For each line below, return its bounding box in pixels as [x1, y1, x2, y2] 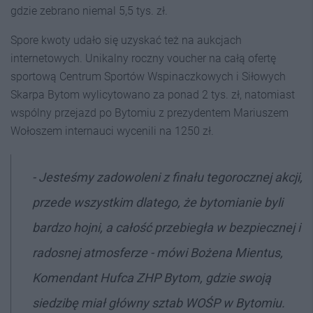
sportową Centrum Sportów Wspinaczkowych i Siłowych [10, 69, 286, 83]
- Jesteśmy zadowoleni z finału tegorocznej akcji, [32, 169, 303, 184]
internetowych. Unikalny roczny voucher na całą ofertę [10, 51, 276, 65]
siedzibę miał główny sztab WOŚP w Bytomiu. [32, 295, 285, 310]
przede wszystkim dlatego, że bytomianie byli [32, 194, 283, 210]
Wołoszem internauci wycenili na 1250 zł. [10, 124, 214, 138]
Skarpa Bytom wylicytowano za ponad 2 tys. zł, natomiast [10, 87, 295, 101]
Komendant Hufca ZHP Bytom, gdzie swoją [32, 270, 271, 285]
